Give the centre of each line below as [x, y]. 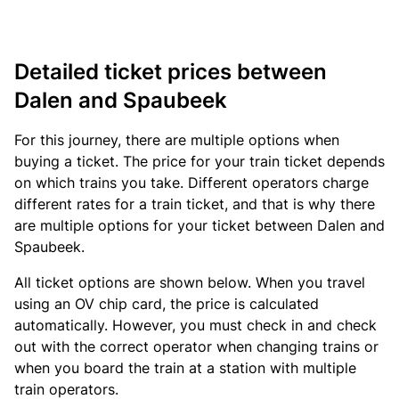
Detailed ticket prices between [171, 72]
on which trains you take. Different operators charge [191, 183]
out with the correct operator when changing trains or [196, 346]
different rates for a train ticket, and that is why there [195, 204]
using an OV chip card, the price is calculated [167, 304]
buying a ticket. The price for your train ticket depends [199, 161]
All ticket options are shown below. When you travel [190, 282]
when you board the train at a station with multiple [185, 368]
